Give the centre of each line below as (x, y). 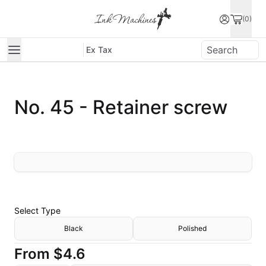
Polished (192, 228)
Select (28, 210)
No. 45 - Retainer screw (121, 107)
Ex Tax (99, 49)
